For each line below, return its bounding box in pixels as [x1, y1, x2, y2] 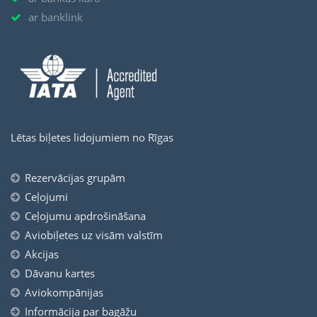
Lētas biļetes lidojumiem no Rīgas [11, 129, 173, 144]
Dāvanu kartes [25, 265, 95, 280]
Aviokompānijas [25, 284, 103, 299]
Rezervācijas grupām [25, 170, 125, 185]
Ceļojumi [25, 189, 68, 204]
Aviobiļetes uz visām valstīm [25, 227, 163, 242]
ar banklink [28, 10, 83, 25]
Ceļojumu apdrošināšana [25, 208, 146, 223]
